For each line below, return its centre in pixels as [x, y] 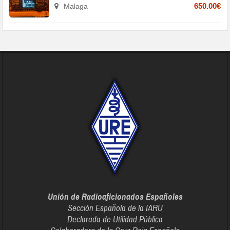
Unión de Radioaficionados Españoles [115, 197]
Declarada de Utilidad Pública [115, 219]
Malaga [75, 6]
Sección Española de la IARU [115, 208]
